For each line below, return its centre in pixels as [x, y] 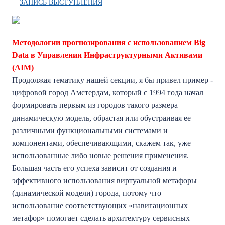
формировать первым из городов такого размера [95, 105]
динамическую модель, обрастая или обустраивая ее [101, 118]
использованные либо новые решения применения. [100, 155]
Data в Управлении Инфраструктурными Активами [107, 55]
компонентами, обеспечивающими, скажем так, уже [101, 143]
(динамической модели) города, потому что [87, 193]
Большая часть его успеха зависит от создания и [94, 168]
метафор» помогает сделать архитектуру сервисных [101, 218]
